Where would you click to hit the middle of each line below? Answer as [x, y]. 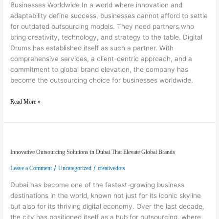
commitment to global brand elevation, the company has [99, 70]
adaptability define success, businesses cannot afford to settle [109, 16]
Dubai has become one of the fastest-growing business [98, 185]
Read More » [26, 101]
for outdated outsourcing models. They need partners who [102, 27]
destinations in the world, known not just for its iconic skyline [106, 195]
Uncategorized [75, 168]
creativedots [112, 168]
